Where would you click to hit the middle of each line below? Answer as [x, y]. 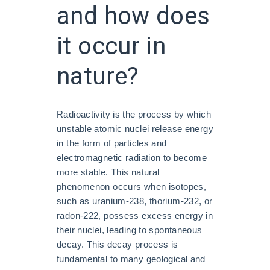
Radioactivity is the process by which [134, 114]
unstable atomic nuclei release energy [135, 128]
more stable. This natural [108, 172]
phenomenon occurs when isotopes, [131, 186]
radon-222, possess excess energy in [135, 215]
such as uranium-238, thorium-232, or [135, 201]
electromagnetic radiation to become [132, 157]
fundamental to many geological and [131, 259]
